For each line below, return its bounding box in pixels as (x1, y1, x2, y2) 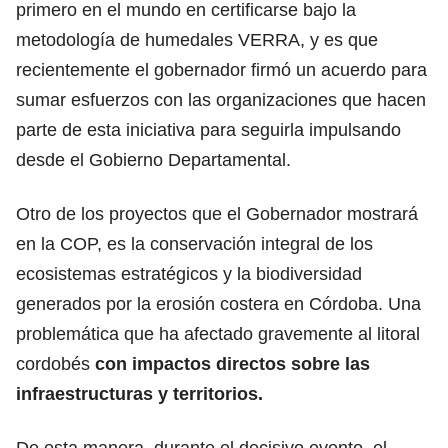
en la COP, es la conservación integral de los (16, 233, 373, 254)
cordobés (16, 353, 95, 374)
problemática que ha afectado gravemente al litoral (16, 323, 420, 344)
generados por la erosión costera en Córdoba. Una (16, 293, 421, 314)
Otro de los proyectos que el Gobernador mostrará (16, 203, 418, 224)
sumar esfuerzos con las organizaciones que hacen (16, 89, 426, 110)
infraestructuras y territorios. (16, 383, 263, 404)
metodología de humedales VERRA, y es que (16, 29, 378, 50)
